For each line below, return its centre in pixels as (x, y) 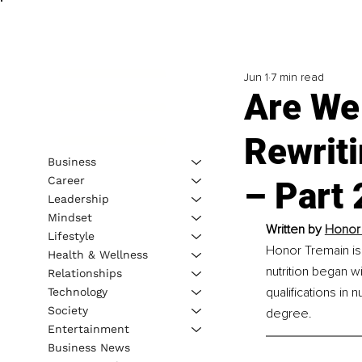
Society (67, 310)
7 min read (297, 78)
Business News (88, 347)
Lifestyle (71, 236)
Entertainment (88, 328)
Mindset (69, 217)
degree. (288, 314)
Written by (295, 230)
